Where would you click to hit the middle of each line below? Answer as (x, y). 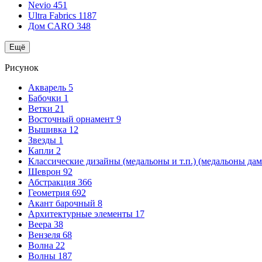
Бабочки (46, 98)
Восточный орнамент (72, 119)
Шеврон (46, 172)
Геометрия (50, 193)
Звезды (43, 140)
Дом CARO (52, 26)
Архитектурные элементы (82, 214)
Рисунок (22, 68)
